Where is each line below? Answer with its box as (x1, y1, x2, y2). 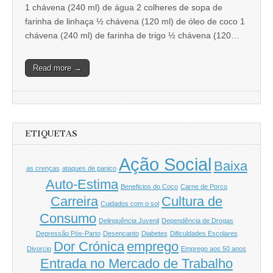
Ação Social (118, 154, 211, 174)
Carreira (51, 193, 98, 209)
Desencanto (102, 229, 139, 237)
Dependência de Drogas (161, 216, 233, 224)
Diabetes (141, 229, 168, 237)
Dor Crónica (54, 238, 124, 254)
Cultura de (161, 193, 222, 209)
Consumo (40, 210, 96, 226)
